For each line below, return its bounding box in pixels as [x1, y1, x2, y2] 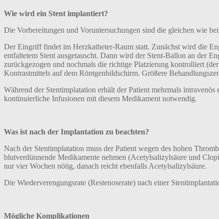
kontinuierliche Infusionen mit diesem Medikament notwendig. [4, 94, 197, 103]
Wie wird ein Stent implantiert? [4, 9, 108, 18]
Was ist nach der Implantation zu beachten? [4, 127, 149, 136]
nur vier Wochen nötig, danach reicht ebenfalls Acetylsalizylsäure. [4, 161, 207, 170]
